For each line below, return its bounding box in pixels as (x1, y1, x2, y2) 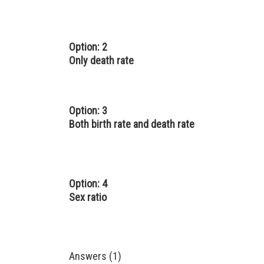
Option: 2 (69, 41, 107, 53)
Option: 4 (69, 177, 107, 190)
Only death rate (69, 54, 134, 67)
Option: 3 (69, 104, 107, 117)
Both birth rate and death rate (69, 118, 194, 130)
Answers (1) (69, 250, 121, 262)
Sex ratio (69, 191, 107, 203)
